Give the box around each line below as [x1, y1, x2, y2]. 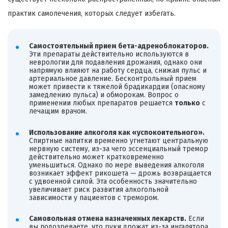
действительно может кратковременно [28, 152, 164, 161]
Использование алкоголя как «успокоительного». [28, 128, 205, 137]
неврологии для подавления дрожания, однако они [28, 58, 202, 67]
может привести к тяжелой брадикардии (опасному [28, 82, 205, 91]
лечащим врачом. [28, 106, 87, 116]
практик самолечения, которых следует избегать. [8, 9, 176, 18]
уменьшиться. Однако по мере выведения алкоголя [28, 160, 204, 169]
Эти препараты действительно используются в [28, 49, 189, 59]
